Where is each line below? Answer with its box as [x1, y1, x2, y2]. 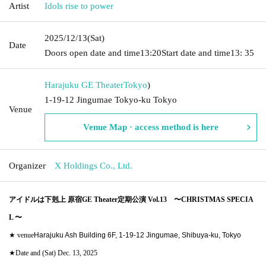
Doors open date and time [45, 47, 140, 58]
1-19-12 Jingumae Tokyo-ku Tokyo [45, 94, 177, 104]
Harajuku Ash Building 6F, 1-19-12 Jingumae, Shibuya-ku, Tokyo [34, 230, 241, 239]
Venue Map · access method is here [83, 122, 218, 132]
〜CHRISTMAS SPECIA [174, 195, 254, 204]
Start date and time [161, 47, 230, 58]
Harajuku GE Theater [45, 80, 123, 90]
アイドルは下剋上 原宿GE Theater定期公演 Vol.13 [9, 195, 174, 204]
